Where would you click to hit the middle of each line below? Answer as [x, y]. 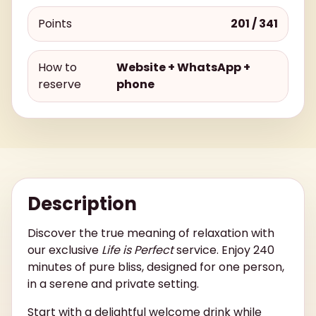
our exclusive [65, 250]
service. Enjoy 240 [224, 250]
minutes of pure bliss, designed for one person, [156, 267]
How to [57, 68]
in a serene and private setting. [113, 284]
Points [55, 24]
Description [82, 204]
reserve [60, 85]
